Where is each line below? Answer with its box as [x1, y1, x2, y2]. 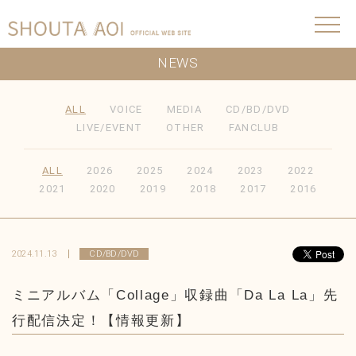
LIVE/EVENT [76, 122, 143, 133]
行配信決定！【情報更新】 [12, 313, 191, 328]
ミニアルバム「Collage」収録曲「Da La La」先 [12, 288, 339, 303]
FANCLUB [228, 122, 280, 133]
